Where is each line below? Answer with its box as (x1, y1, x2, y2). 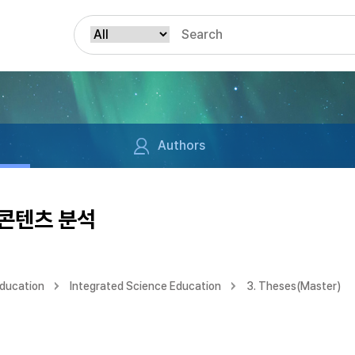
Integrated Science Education (70, 280, 221, 292)
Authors (157, 138, 205, 153)
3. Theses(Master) (246, 280, 341, 292)
